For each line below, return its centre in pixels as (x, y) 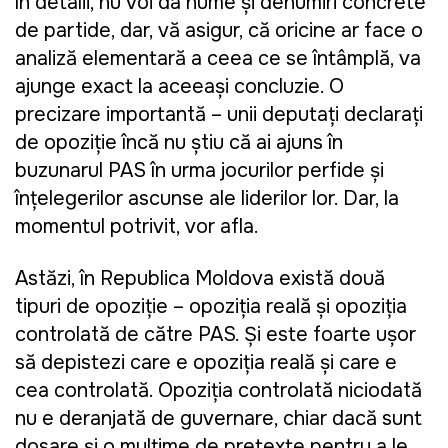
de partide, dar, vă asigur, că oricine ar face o (219, 31)
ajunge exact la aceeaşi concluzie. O (179, 87)
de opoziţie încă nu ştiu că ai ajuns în (179, 143)
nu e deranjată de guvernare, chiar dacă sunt (218, 419)
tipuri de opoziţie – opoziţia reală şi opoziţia (211, 307)
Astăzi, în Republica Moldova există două (200, 279)
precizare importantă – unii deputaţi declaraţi (219, 115)
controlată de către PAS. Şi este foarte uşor (215, 335)
